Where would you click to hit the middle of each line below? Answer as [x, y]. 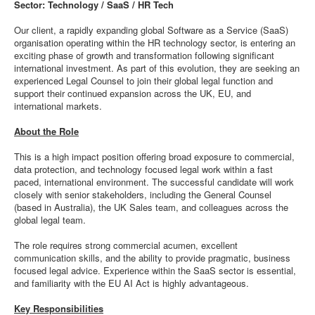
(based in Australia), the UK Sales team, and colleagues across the [151, 207]
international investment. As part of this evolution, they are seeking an [157, 68]
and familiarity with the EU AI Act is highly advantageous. [131, 283]
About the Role [46, 131]
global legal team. [50, 220]
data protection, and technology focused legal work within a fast [143, 169]
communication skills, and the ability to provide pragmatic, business [152, 258]
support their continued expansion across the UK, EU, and [133, 93]
